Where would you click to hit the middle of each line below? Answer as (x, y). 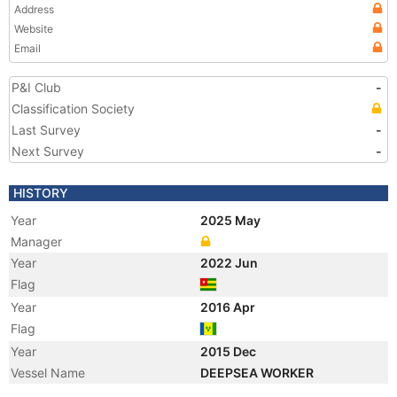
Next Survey (48, 151)
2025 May (232, 220)
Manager (36, 241)
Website (34, 29)
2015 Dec (230, 351)
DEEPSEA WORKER (258, 373)
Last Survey (46, 130)
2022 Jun (230, 263)
